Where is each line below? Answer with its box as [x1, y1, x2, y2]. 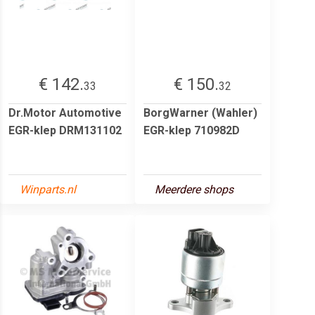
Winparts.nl [20, 182, 76, 196]
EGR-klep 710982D [143, 123, 240, 137]
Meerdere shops [155, 182, 233, 196]
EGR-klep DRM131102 [8, 123, 122, 137]
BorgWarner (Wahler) [143, 105, 257, 120]
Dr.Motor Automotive [8, 105, 122, 120]
